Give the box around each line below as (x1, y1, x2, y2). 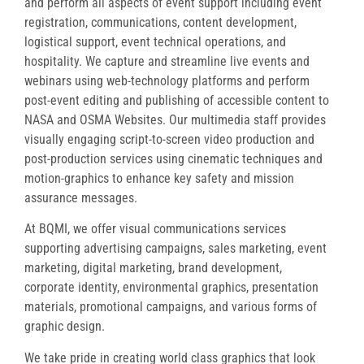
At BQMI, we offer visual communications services (24, 221, 286, 237)
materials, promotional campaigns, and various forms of (24, 299, 317, 315)
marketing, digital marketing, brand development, (24, 260, 282, 276)
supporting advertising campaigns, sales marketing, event (24, 240, 327, 257)
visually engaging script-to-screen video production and (24, 132, 314, 148)
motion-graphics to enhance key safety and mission (24, 171, 294, 187)
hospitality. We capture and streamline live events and (24, 54, 310, 70)
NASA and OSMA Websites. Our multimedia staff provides (24, 112, 326, 128)
